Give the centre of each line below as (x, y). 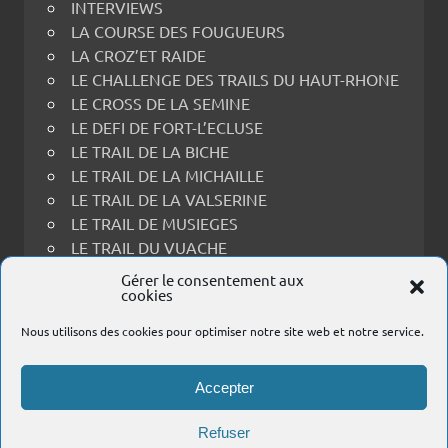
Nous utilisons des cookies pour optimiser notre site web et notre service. (222, 331)
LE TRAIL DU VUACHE (149, 247)
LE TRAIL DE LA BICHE (150, 151)
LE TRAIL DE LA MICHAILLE (167, 175)
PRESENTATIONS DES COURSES (186, 343)
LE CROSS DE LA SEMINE (160, 103)
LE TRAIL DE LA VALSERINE (169, 199)
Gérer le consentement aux (212, 279)
